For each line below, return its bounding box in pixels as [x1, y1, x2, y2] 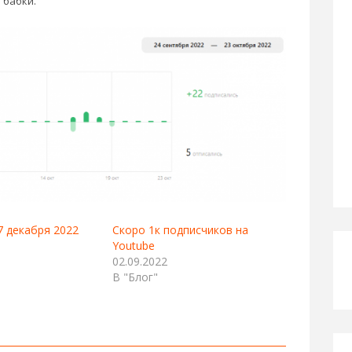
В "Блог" [112, 269, 158, 285]
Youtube [112, 238, 155, 254]
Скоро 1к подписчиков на [112, 222, 248, 238]
